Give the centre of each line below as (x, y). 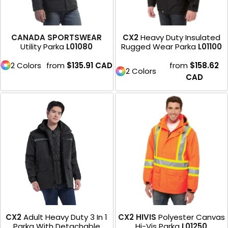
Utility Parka (42, 46)
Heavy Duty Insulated (180, 37)
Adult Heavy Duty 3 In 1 (66, 217)
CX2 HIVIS (137, 217)
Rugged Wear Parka (158, 46)
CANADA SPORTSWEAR (57, 37)
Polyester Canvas (191, 217)
